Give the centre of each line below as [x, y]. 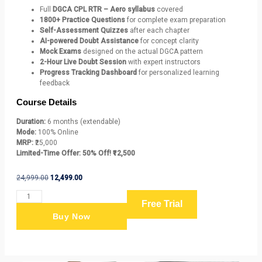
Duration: [31, 121]
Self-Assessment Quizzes [84, 30]
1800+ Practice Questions [82, 20]
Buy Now [71, 216]
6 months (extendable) [83, 121]
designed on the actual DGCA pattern [142, 51]
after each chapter [159, 30]
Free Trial [162, 204]
